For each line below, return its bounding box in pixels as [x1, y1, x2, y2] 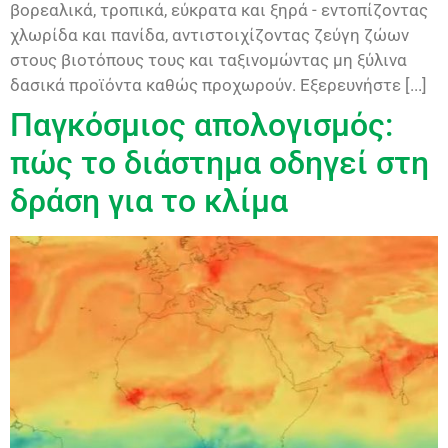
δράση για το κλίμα [10, 181, 288, 220]
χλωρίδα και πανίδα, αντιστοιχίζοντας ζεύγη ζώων [10, 24, 409, 45]
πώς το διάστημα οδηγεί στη [10, 143, 429, 182]
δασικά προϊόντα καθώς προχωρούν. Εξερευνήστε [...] [10, 74, 427, 95]
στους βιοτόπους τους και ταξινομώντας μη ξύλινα [10, 49, 407, 70]
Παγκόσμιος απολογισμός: [10, 105, 393, 144]
